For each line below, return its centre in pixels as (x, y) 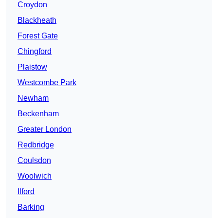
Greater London (45, 129)
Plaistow (32, 67)
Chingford (35, 52)
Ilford (26, 192)
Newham (33, 98)
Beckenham (38, 114)
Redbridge (36, 145)
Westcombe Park (47, 83)
